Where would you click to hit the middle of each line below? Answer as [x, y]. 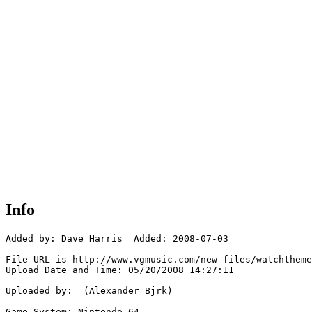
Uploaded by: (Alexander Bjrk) [89, 291]
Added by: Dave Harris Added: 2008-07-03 [117, 239]
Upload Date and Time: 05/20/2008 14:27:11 [120, 270]
